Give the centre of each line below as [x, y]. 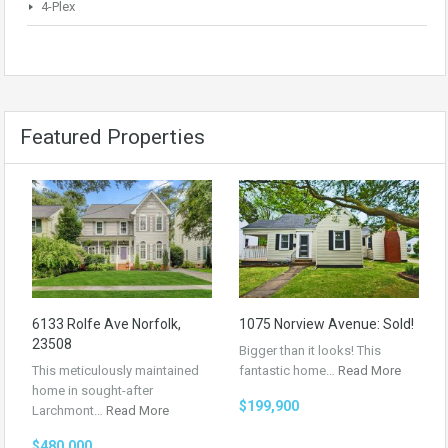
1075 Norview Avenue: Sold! [326, 324]
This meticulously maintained [115, 371]
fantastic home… [288, 371]
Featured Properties [112, 136]
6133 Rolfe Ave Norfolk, [106, 324]
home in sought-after [92, 391]
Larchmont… [69, 411]
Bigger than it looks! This [310, 351]
